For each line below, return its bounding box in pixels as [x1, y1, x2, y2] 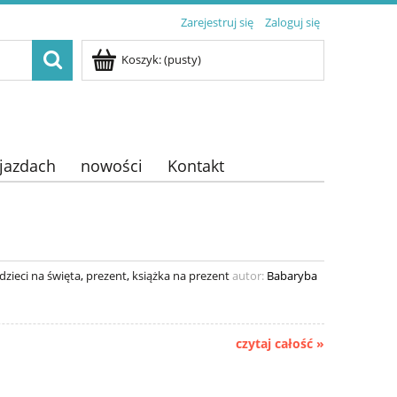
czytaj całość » [236, 335, 324, 353]
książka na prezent [132, 267, 230, 284]
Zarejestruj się [181, 14, 253, 30]
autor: [230, 267, 267, 284]
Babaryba [267, 267, 317, 284]
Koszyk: [121, 51, 161, 67]
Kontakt [167, 155, 224, 177]
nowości [81, 155, 143, 177]
